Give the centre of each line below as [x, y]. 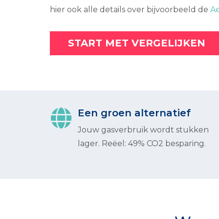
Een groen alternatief [134, 113]
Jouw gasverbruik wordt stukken [143, 130]
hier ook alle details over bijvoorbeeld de [130, 10]
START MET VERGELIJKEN [137, 43]
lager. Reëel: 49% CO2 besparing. [142, 143]
